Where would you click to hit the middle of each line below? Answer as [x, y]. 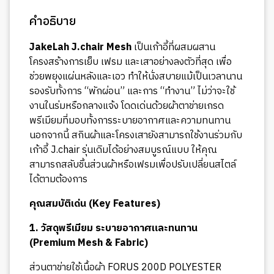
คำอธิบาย [53, 21]
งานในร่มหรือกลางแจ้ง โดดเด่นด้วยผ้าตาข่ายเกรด [127, 106]
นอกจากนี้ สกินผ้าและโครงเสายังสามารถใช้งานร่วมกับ [136, 135]
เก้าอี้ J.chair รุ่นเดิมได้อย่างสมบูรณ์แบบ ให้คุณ [123, 150]
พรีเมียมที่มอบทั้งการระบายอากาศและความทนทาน [130, 120]
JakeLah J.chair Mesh [80, 47]
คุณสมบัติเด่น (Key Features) [95, 204]
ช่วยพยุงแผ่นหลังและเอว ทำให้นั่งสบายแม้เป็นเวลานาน [136, 76]
